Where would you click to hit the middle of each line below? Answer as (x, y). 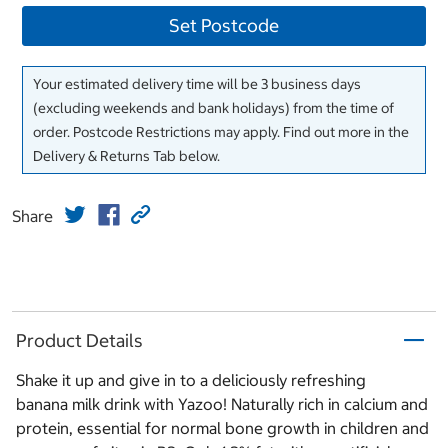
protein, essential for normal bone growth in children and (222, 428)
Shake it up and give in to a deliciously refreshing (191, 380)
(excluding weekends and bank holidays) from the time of (213, 108)
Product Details (79, 340)
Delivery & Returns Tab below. (126, 156)
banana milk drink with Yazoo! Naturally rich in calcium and (222, 404)
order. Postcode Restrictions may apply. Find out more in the (221, 132)
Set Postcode (224, 26)
